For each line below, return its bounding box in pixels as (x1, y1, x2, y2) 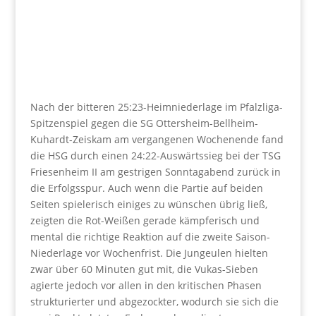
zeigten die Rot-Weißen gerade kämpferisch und (30, 213, 260, 227)
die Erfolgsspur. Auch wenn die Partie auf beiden (30, 181, 263, 195)
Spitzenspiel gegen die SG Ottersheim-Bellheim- (30, 116, 258, 130)
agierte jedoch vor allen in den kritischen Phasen (30, 278, 262, 292)
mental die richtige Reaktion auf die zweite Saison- (30, 229, 270, 243)
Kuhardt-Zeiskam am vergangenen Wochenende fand (30, 132, 284, 146)
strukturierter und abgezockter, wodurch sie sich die (30, 294, 279, 308)
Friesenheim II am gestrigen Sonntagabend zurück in (30, 164, 281, 178)
